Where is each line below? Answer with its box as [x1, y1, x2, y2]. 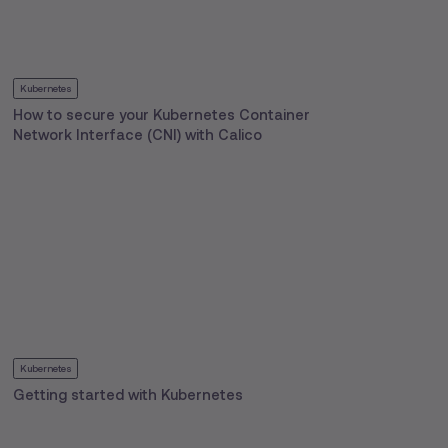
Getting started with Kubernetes [13, 387, 244, 404]
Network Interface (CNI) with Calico [13, 127, 263, 144]
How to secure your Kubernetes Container [13, 107, 311, 124]
